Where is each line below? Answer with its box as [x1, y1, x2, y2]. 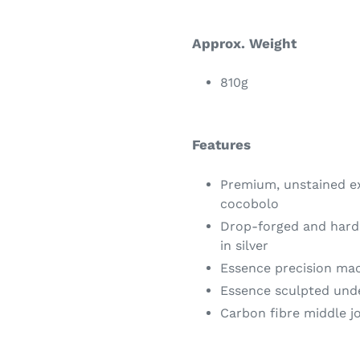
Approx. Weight [192, 35, 297, 51]
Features [192, 137, 251, 153]
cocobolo [220, 195, 279, 211]
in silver [220, 237, 268, 253]
